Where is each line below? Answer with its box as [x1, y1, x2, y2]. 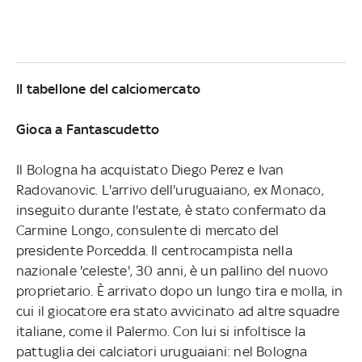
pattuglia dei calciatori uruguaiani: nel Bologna [15, 343, 308, 360]
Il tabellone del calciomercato [15, 80, 200, 97]
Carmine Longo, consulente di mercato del [15, 221, 279, 238]
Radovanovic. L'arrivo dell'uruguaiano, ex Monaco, [15, 181, 324, 198]
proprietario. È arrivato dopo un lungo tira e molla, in [15, 282, 343, 299]
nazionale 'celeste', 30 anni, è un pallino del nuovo [15, 262, 329, 279]
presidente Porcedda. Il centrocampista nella [15, 242, 293, 259]
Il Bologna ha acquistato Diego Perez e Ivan [15, 161, 284, 178]
